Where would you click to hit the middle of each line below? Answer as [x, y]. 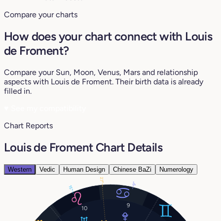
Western [20, 169]
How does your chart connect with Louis [108, 36]
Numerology [176, 169]
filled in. [18, 91]
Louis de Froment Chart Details [83, 147]
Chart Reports [28, 125]
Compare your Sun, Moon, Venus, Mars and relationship [101, 72]
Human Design [84, 169]
